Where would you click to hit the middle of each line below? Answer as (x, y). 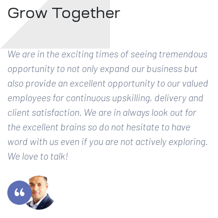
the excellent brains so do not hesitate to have (99, 126)
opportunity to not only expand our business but (102, 68)
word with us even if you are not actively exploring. (108, 141)
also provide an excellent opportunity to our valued (108, 82)
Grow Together (64, 13)
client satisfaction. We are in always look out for (102, 112)
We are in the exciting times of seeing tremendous (107, 53)
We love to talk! (38, 155)
